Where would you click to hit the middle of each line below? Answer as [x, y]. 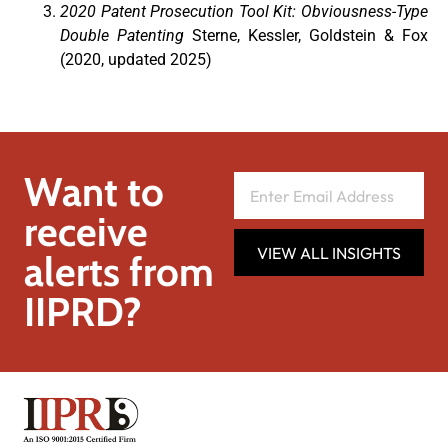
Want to [94, 192]
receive [86, 232]
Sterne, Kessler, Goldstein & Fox [306, 36]
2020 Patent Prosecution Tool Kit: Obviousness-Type [244, 12]
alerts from [119, 272]
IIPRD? [83, 312]
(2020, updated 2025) [136, 60]
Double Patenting [122, 36]
